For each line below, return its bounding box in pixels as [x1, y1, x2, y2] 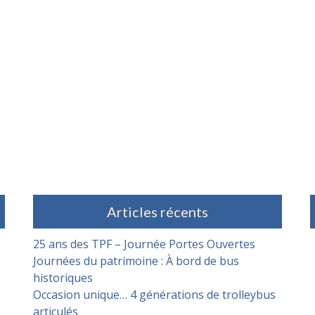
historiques [33, 270, 94, 286]
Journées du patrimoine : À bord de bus [33, 253, 240, 269]
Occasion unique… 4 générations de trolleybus [33, 287, 276, 303]
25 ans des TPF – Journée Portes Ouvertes [33, 236, 256, 252]
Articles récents [106, 203, 208, 221]
